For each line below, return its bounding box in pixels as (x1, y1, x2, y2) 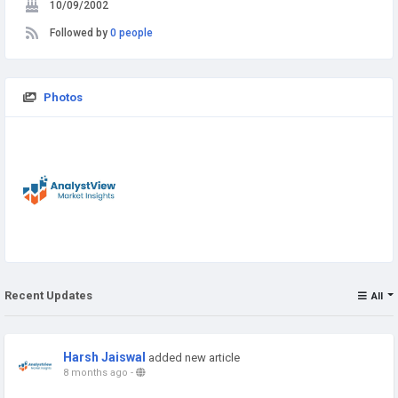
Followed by (50, 27, 110, 39)
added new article (148, 350, 240, 364)
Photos (44, 91, 83, 104)
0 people (110, 27, 153, 39)
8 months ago (63, 366, 128, 378)
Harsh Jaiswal (63, 349, 146, 364)
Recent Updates (4, 288, 92, 302)
